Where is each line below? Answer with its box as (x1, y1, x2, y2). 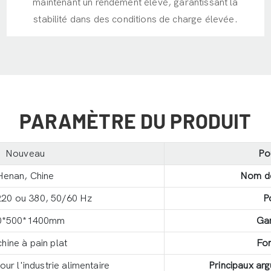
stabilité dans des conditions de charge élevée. (33, 14, 238, 25)
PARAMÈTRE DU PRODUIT (19, 108, 252, 134)
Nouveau (5, 148, 45, 159)
